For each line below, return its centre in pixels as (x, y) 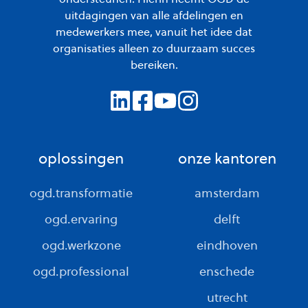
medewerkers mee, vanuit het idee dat (154, 31)
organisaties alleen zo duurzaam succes (154, 48)
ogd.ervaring (81, 219)
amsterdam (227, 192)
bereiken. (154, 64)
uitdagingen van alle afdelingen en (154, 15)
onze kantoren (227, 158)
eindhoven (227, 245)
